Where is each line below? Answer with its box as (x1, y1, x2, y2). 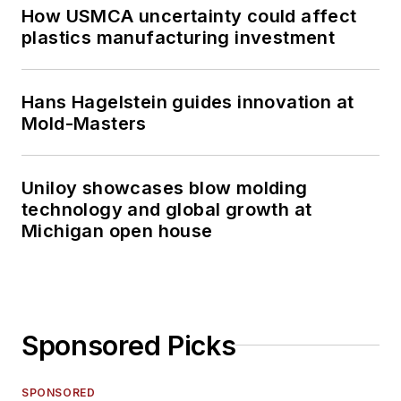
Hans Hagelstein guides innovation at (21, 90, 354, 113)
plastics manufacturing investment (21, 26, 336, 48)
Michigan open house (21, 219, 213, 242)
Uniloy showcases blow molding (21, 176, 308, 199)
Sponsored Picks (21, 328, 236, 362)
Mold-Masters (21, 112, 147, 134)
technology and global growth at (21, 198, 312, 220)
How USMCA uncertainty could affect (21, 4, 357, 27)
